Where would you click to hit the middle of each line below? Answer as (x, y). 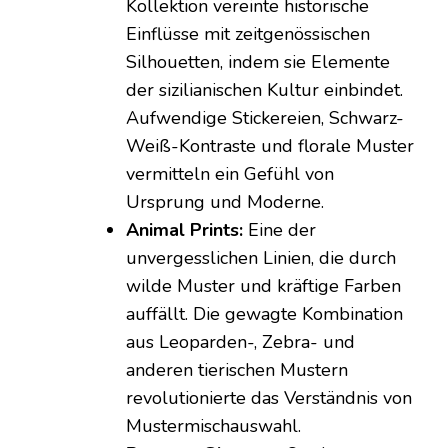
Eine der (279, 230)
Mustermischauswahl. (213, 426)
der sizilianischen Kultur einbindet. (264, 90)
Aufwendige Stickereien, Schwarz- (265, 118)
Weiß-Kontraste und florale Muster (270, 146)
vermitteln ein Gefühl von (230, 174)
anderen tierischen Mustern (237, 370)
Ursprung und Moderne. (225, 202)
